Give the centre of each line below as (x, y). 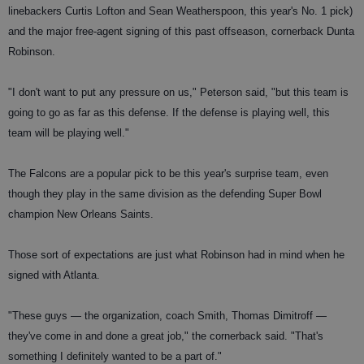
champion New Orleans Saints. (81, 214)
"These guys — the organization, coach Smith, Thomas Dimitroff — (167, 316)
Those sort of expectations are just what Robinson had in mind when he (176, 255)
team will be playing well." (69, 133)
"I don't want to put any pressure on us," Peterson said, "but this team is (178, 93)
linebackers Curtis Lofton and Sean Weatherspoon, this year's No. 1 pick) (180, 11)
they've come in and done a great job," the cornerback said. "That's (166, 336)
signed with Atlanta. (54, 275)
